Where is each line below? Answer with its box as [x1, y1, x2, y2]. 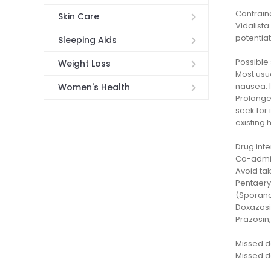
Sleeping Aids [57, 34, 117, 47]
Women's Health [57, 81, 130, 94]
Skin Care [57, 10, 99, 23]
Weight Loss [57, 57, 111, 70]
